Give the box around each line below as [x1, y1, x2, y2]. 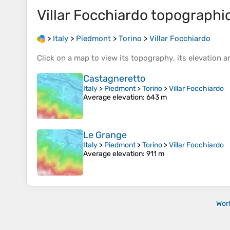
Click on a [37, 53, 74, 63]
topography [131, 53, 173, 63]
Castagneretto [83, 73, 145, 85]
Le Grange [83, 129, 127, 141]
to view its [89, 53, 131, 63]
